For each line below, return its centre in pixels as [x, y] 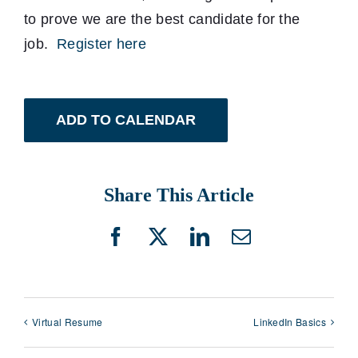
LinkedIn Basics [290, 321]
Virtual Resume [68, 321]
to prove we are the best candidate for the [162, 20]
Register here [101, 44]
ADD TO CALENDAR [126, 120]
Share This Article [179, 195]
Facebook [154, 245]
